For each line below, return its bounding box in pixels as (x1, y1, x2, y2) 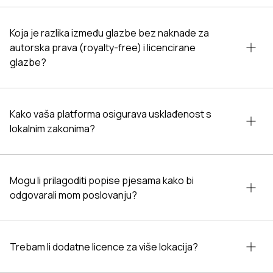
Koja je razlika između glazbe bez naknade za (10, 26, 209, 40)
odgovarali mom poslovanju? (10, 188, 137, 202)
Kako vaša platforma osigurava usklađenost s (10, 107, 211, 121)
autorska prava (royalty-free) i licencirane (10, 41, 196, 54)
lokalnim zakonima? (10, 122, 95, 135)
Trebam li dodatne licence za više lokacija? (10, 240, 198, 253)
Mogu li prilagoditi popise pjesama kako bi (10, 174, 194, 187)
